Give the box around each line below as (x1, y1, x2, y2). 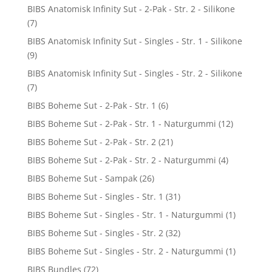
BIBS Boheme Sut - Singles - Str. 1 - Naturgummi (27, 208, 223, 220)
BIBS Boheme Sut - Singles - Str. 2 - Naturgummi (27, 245, 223, 257)
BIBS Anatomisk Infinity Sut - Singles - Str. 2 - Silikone (27, 67, 242, 79)
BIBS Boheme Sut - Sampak (27, 172, 137, 184)
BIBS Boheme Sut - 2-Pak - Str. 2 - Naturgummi (27, 154, 216, 166)
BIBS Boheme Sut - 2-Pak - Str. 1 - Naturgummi (27, 117, 216, 129)
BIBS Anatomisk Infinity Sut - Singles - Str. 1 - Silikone (27, 35, 242, 47)
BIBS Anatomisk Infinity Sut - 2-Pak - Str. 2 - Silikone (27, 2, 235, 15)
